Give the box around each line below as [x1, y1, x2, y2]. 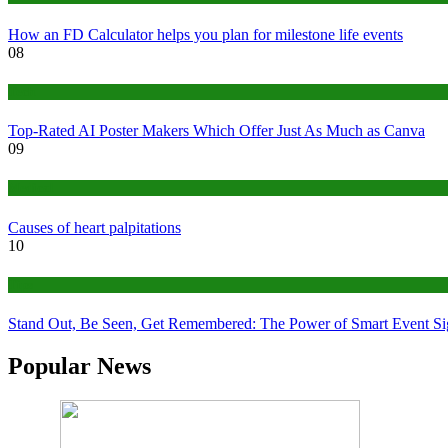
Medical [8, 180, 54, 196]
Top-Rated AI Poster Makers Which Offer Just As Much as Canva [8, 122, 425, 140]
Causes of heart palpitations [8, 218, 181, 236]
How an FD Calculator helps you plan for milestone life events [8, 25, 403, 43]
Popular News [8, 352, 151, 379]
